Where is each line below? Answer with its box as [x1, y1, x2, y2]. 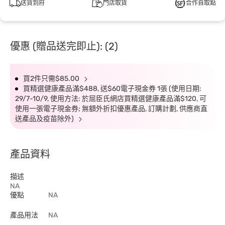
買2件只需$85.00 [23, 74, 81, 83]
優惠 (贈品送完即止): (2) [10, 40, 118, 52]
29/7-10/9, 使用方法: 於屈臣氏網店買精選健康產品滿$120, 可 [15, 94, 206, 103]
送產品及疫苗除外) [15, 115, 75, 123]
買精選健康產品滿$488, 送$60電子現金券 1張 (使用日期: [23, 84, 201, 93]
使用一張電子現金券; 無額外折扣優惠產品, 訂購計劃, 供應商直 [15, 104, 207, 113]
